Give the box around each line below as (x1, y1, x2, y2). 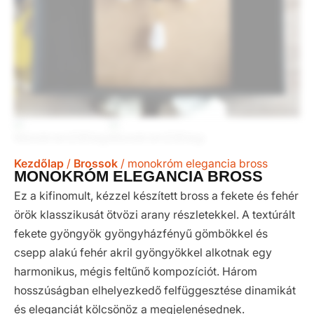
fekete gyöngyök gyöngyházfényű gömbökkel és (14, 226, 268, 240)
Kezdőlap (14, 156, 64, 170)
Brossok (74, 156, 118, 170)
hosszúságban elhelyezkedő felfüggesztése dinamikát (14, 283, 296, 297)
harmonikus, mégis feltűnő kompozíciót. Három (14, 264, 257, 278)
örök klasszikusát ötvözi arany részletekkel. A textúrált (14, 207, 295, 221)
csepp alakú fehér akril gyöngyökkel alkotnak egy (14, 245, 272, 259)
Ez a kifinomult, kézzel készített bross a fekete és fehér (14, 189, 299, 203)
